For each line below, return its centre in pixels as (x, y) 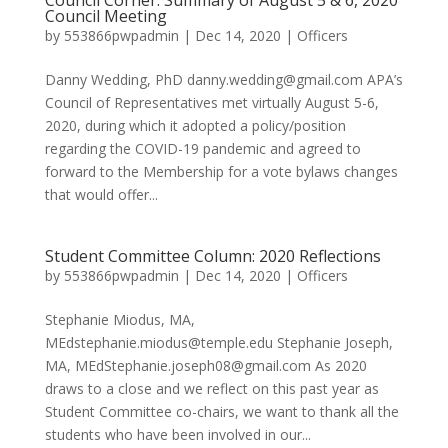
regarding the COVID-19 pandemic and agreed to (202, 148)
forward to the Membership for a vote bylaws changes (221, 171)
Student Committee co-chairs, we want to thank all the (221, 411)
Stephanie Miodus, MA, (119, 319)
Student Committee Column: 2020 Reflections (212, 256)
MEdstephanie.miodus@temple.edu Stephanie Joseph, (218, 342)
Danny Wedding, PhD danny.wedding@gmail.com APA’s (223, 79)
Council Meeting (105, 16)
